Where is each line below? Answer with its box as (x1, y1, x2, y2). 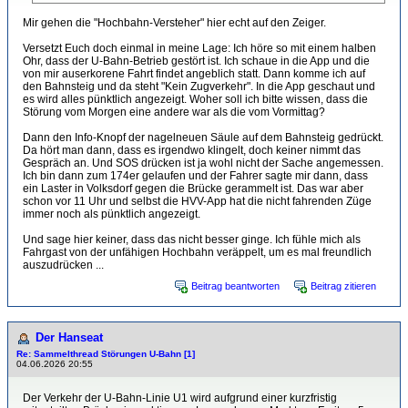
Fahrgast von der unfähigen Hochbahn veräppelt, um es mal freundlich (23, 246, 372, 259)
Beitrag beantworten (191, 280, 280, 291)
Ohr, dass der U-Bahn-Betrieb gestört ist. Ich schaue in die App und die (23, 55, 370, 67)
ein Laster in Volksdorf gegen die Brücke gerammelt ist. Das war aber (23, 182, 363, 195)
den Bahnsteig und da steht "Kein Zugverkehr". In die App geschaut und (23, 80, 375, 93)
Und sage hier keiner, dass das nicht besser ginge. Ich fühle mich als (23, 233, 361, 246)
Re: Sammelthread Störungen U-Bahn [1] (16, 349, 195, 359)
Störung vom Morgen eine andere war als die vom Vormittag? (23, 106, 325, 118)
